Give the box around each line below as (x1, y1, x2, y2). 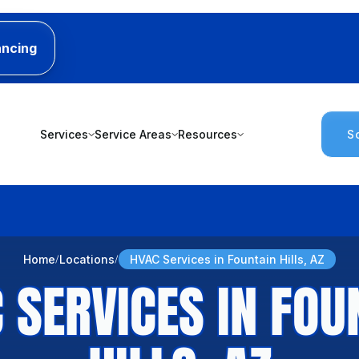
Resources (177, 127, 237, 142)
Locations (59, 252, 115, 267)
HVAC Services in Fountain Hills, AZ (130, 252, 325, 267)
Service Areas (94, 127, 171, 142)
